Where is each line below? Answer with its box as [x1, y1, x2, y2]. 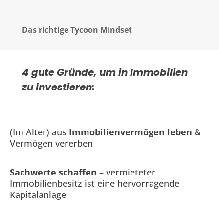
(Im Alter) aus [10, 126, 69, 138]
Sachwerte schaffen [10, 166, 97, 178]
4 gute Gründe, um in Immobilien [22, 66, 188, 79]
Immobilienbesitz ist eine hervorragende [10, 177, 179, 189]
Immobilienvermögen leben [69, 126, 192, 138]
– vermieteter [97, 166, 155, 178]
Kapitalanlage [10, 189, 66, 200]
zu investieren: [22, 80, 95, 94]
